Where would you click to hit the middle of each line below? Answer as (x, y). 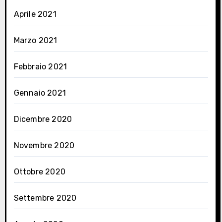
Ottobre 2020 (39, 172)
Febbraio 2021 (40, 67)
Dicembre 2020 (43, 119)
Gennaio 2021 (40, 93)
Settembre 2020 (45, 198)
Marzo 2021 (35, 41)
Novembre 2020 (44, 146)
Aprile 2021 (35, 14)
